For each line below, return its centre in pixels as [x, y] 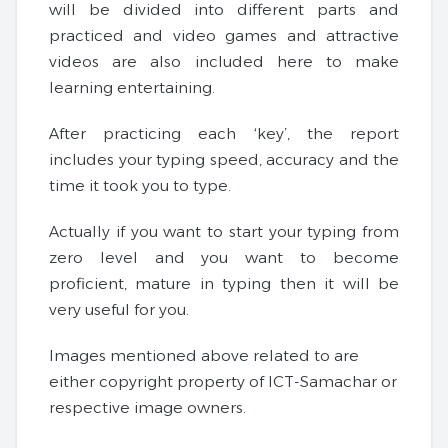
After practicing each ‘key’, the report [224, 133]
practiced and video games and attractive [224, 35]
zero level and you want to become [224, 257]
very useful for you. [119, 309]
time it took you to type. [140, 185]
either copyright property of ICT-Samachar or [223, 381]
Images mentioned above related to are [204, 355]
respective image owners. [147, 407]
